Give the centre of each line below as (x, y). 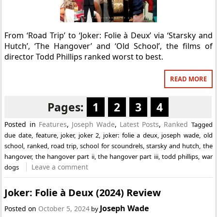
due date (18, 135)
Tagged (202, 124)
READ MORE (188, 79)
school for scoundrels (111, 146)
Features (53, 124)
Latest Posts (139, 124)
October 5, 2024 (64, 208)
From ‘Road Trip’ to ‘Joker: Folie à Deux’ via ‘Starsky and (108, 35)
